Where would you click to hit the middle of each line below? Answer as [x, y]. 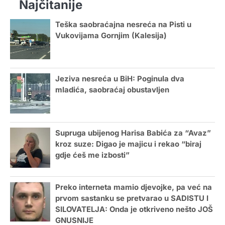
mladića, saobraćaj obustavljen [112, 90]
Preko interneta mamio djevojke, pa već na [134, 187]
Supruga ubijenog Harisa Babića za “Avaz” [133, 133]
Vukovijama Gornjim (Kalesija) [111, 35]
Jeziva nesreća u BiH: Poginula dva [120, 79]
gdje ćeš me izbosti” [92, 155]
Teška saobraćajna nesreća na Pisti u [123, 24]
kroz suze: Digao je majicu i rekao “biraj [128, 144]
